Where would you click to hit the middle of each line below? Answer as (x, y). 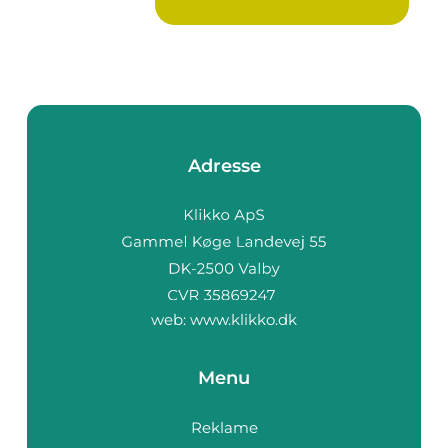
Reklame (224, 428)
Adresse (224, 165)
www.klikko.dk (243, 320)
